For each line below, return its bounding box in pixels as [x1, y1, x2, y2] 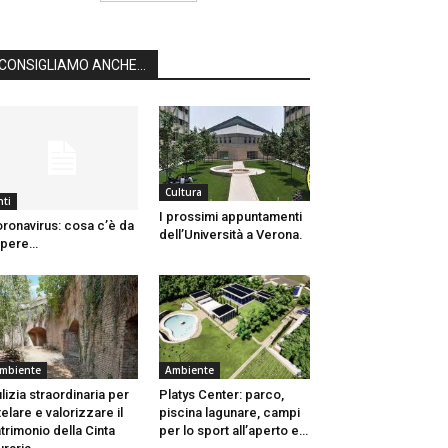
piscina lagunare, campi [158, 405, 300, 421]
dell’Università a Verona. [158, 226, 303, 242]
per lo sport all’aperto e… [158, 423, 308, 439]
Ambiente [164, 363, 214, 378]
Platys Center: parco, [158, 387, 284, 403]
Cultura [164, 184, 202, 199]
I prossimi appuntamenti [158, 208, 302, 224]
